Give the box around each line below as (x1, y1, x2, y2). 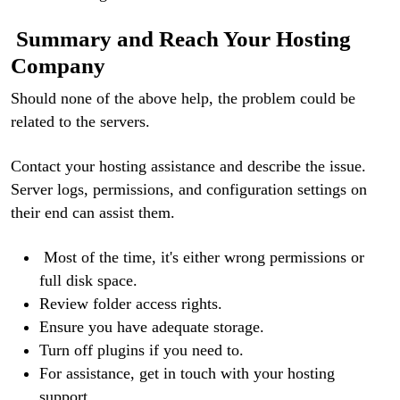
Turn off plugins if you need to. (39, 340, 244, 359)
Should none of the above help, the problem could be (11, 88, 355, 107)
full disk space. (39, 271, 137, 289)
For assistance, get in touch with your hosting (39, 363, 335, 382)
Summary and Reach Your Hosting (11, 26, 351, 51)
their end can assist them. (11, 203, 175, 221)
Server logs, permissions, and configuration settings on (11, 179, 367, 198)
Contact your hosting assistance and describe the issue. (11, 156, 366, 175)
